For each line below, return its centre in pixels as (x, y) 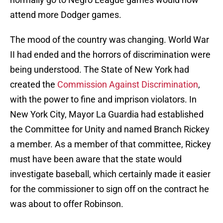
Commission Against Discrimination (128, 85)
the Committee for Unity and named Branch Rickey (110, 129)
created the (34, 85)
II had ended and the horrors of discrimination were (110, 55)
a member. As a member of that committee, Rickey (111, 144)
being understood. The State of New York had (100, 70)
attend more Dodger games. (68, 15)
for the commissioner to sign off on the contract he (110, 189)
